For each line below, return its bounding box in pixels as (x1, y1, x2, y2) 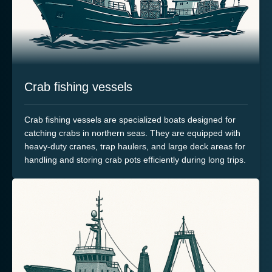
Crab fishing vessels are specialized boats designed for (24, 115, 236, 125)
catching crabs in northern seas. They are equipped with (24, 128, 240, 138)
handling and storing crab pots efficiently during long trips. (24, 155, 246, 165)
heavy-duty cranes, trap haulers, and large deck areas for (24, 141, 245, 152)
